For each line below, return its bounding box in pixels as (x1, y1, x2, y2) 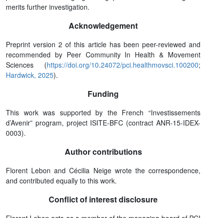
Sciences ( (6, 59, 47, 70)
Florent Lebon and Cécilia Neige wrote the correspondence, (6, 165, 200, 175)
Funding (88, 88, 119, 99)
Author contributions (64, 145, 142, 157)
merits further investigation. (6, 1, 90, 12)
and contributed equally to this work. (6, 175, 117, 185)
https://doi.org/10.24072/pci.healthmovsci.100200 (47, 59, 199, 70)
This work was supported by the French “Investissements (6, 107, 200, 117)
